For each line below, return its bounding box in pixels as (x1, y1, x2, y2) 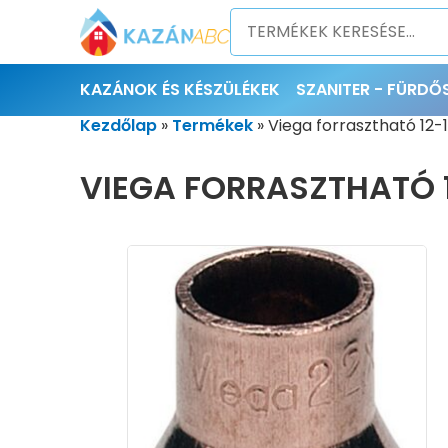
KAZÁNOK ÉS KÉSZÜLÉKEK (80, 78, 280, 101)
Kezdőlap (80, 114, 157, 137)
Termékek (172, 114, 253, 137)
